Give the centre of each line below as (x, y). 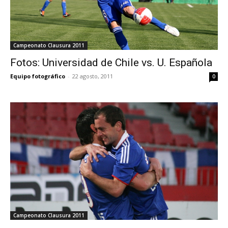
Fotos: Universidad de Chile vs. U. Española (111, 62)
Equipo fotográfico (38, 76)
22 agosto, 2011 (93, 76)
